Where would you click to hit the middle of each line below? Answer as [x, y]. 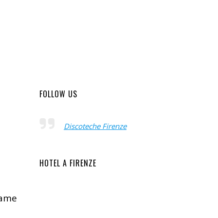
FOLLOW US [58, 94]
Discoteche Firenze [95, 126]
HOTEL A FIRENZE [68, 163]
